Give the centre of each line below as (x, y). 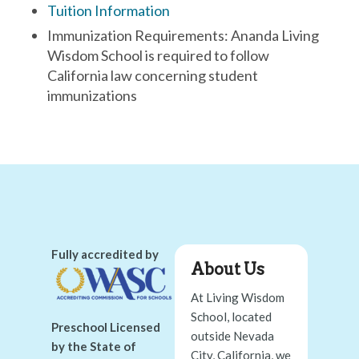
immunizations (92, 95)
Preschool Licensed (105, 327)
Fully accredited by (105, 254)
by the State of (93, 346)
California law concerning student (152, 75)
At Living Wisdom (237, 298)
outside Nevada (232, 336)
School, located (231, 317)
